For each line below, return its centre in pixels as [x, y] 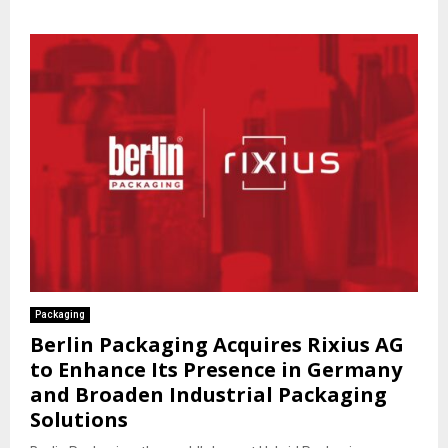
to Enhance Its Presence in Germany [216, 370]
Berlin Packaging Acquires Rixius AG [217, 345]
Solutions [79, 420]
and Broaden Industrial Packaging [208, 395]
